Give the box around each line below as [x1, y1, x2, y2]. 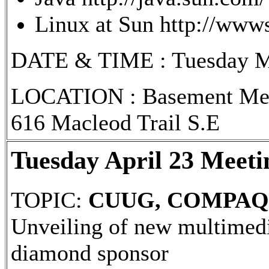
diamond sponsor [11, 240, 169, 265]
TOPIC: [11, 187, 88, 213]
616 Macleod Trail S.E [11, 109, 220, 135]
